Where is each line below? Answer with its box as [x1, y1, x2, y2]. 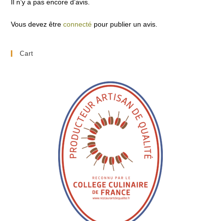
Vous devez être [11, 20, 64, 29]
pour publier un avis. [92, 20, 158, 29]
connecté [63, 20, 92, 29]
